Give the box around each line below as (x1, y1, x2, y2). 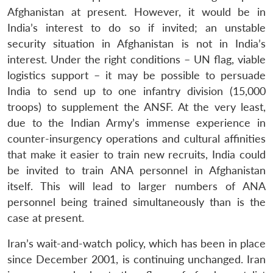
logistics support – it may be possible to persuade (7, 68, 266, 82)
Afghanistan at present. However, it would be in (7, 5, 266, 18)
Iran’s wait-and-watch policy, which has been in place (7, 236, 266, 250)
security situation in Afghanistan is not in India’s (7, 37, 266, 50)
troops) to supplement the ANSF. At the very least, (7, 100, 266, 113)
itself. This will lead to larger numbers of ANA (7, 179, 266, 193)
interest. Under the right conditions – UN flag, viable (7, 52, 266, 66)
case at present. (7, 211, 84, 224)
